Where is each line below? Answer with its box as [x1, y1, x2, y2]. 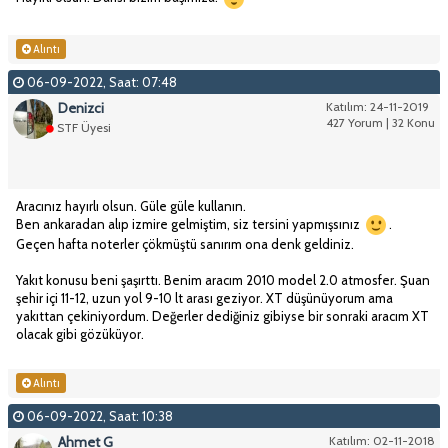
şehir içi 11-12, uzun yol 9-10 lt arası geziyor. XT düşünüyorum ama [16, 290, 393, 307]
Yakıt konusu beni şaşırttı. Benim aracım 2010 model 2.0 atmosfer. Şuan [16, 272, 430, 289]
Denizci [58, 98, 104, 117]
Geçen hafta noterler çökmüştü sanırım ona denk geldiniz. [16, 236, 354, 253]
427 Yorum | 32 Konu [326, 114, 435, 130]
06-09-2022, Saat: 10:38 [24, 408, 173, 425]
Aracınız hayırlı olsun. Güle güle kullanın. [16, 197, 249, 214]
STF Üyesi [57, 119, 111, 135]
